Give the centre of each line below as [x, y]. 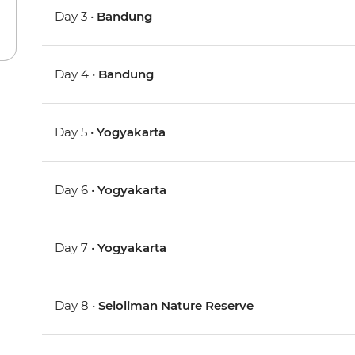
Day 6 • [76, 190]
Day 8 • [77, 306]
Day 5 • [76, 132]
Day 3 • [76, 17]
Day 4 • [77, 74]
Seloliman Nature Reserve [176, 306]
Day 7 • [76, 248]
